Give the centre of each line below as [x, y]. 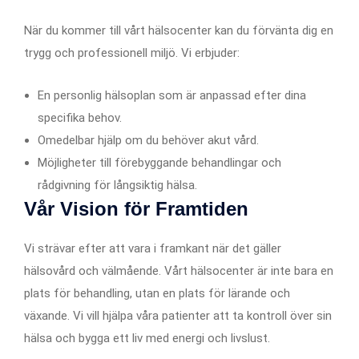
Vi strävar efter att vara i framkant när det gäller [153, 248]
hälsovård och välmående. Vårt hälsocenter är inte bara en [179, 270]
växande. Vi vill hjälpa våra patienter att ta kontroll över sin [178, 315]
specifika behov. [80, 117]
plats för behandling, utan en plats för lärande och [157, 293]
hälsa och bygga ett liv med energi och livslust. [147, 338]
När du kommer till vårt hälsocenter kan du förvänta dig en [179, 30]
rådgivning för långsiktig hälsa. [117, 185]
